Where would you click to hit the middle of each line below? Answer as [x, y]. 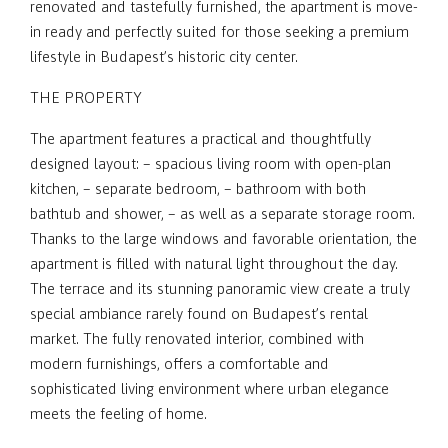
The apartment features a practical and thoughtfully [200, 138]
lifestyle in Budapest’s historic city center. [164, 56]
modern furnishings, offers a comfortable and [179, 363]
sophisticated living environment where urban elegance [209, 388]
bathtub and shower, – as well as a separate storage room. [222, 213]
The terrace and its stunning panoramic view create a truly [220, 288]
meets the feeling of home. [118, 413]
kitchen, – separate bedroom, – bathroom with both [198, 188]
